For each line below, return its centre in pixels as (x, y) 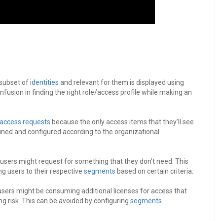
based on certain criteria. (154, 171)
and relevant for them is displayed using (121, 83)
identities (44, 83)
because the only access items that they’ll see (122, 122)
